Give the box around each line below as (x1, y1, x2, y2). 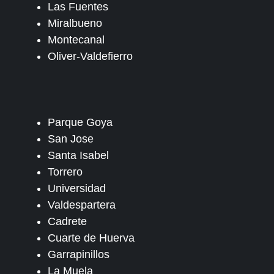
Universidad (48, 182, 106, 195)
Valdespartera (48, 199, 116, 212)
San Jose (48, 133, 94, 146)
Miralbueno (48, 17, 102, 30)
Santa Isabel (48, 149, 109, 162)
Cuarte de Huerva (48, 232, 135, 245)
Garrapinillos (48, 248, 109, 261)
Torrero (48, 166, 83, 179)
